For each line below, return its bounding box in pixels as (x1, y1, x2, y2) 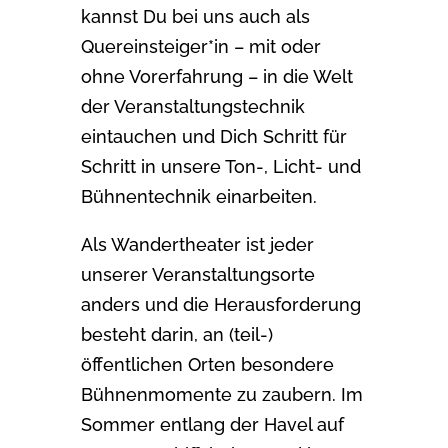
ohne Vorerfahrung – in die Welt (80, 65, 353, 87)
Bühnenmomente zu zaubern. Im (80, 383, 363, 405)
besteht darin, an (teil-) (80, 323, 273, 345)
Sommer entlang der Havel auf (80, 413, 344, 435)
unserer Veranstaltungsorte (80, 263, 315, 285)
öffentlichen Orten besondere (80, 353, 334, 375)
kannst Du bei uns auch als (80, 5, 310, 27)
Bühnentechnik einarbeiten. (80, 185, 317, 207)
